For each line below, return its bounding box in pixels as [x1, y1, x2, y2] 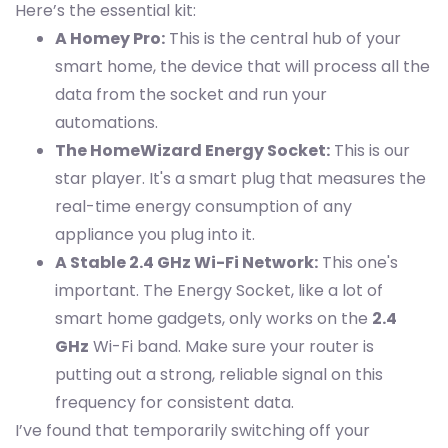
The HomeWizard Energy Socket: [55, 139, 330, 163]
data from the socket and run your [55, 83, 327, 107]
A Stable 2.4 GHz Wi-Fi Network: [55, 251, 318, 275]
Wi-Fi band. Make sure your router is [89, 335, 374, 359]
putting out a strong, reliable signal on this [55, 363, 383, 387]
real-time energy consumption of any [55, 195, 352, 219]
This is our [330, 139, 410, 163]
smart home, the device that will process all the [55, 55, 430, 79]
